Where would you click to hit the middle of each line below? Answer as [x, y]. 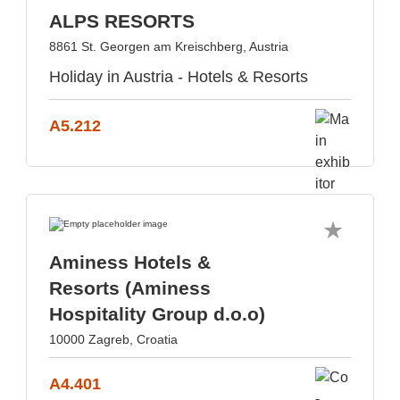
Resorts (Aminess [130, 288]
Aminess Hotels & [130, 262]
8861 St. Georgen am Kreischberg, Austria [169, 46]
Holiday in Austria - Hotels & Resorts [179, 77]
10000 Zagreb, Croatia [113, 339]
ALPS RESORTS [122, 21]
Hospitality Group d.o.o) [157, 314]
